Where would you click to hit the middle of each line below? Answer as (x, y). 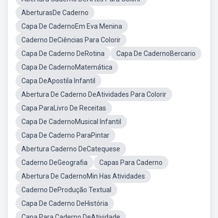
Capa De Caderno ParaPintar (65, 135)
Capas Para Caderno (131, 163)
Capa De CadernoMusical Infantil (71, 122)
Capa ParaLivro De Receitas (64, 108)
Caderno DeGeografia (54, 163)
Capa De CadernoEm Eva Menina (72, 26)
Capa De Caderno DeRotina (63, 54)
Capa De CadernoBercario (156, 54)
